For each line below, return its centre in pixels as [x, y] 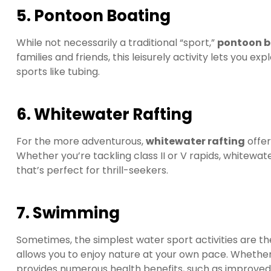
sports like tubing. [58, 72]
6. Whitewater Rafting [104, 114]
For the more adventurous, [81, 141]
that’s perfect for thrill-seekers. [92, 170]
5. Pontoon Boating [93, 16]
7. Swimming [68, 213]
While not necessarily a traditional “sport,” [117, 43]
